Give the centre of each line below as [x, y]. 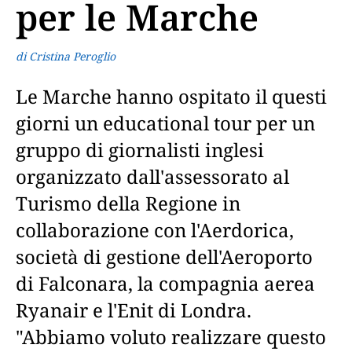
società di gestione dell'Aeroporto [164, 257]
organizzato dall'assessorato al [152, 176]
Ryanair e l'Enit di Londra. [134, 310]
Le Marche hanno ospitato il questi [171, 96]
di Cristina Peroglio [66, 56]
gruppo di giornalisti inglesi [140, 150]
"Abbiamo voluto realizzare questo [171, 337]
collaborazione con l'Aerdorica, [155, 230]
